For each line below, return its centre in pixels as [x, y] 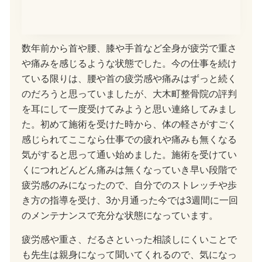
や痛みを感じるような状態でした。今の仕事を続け [129, 63]
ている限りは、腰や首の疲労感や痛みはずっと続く [129, 79]
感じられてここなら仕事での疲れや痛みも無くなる [129, 139]
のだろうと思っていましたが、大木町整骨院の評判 [129, 94]
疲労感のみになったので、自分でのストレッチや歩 [129, 185]
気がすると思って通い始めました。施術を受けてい [129, 155]
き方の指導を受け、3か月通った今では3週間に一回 [130, 200]
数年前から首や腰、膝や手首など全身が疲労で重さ [129, 48]
